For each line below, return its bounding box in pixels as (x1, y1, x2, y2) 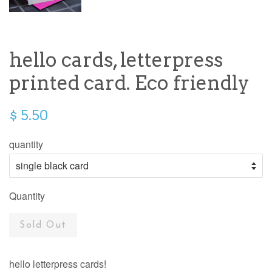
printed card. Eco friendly (9, 70, 250, 95)
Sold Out (19, 220, 67, 230)
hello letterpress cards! (9, 256, 106, 271)
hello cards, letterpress (9, 47, 223, 72)
